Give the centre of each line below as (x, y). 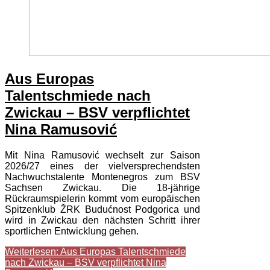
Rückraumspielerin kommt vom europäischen (102, 199)
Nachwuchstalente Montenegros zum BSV (102, 177)
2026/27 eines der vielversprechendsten (102, 166)
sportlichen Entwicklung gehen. (72, 231)
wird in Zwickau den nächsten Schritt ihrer (102, 221)
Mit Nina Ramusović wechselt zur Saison (102, 155)
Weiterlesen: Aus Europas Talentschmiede (95, 252)
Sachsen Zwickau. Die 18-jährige (102, 188)
